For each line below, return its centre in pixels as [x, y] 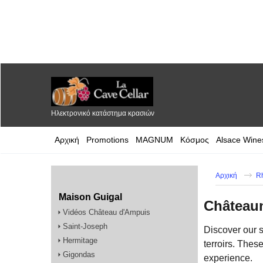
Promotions [107, 140]
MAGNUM [154, 140]
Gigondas [79, 254]
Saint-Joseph [85, 226]
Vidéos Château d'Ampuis [107, 212]
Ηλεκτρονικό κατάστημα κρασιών [103, 113]
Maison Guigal [90, 197]
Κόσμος [195, 140]
